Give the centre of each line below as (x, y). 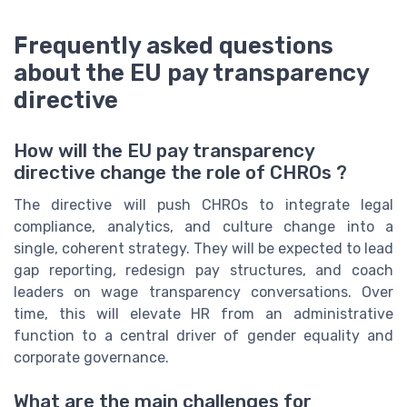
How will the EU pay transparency (164, 151)
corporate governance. (91, 357)
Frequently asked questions (174, 45)
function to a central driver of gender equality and (203, 336)
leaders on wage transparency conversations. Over (203, 292)
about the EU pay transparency (191, 72)
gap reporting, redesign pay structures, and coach (203, 270)
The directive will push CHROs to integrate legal (203, 205)
